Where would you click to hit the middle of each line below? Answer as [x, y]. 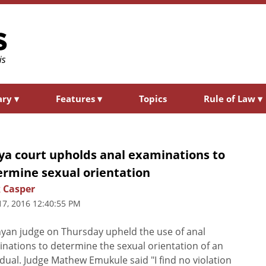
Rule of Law [231, 98]
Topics [153, 98]
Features [77, 98]
